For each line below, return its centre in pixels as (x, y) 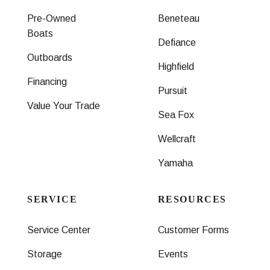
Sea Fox (176, 115)
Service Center (59, 230)
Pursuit (172, 90)
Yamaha (175, 163)
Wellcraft (177, 139)
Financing (47, 81)
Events (173, 254)
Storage (45, 254)
